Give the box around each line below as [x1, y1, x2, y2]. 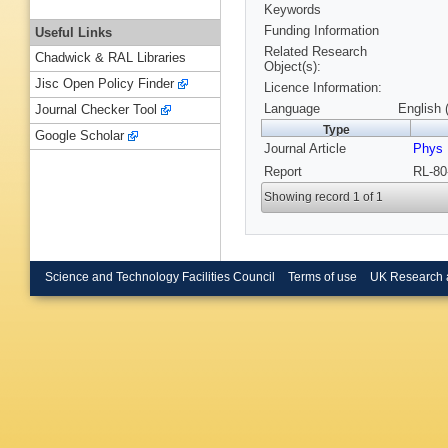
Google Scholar [35, 128, 124, 144]
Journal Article [264, 141, 346, 157]
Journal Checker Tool [35, 102, 157, 118]
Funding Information [264, 23, 379, 39]
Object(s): [264, 59, 321, 75]
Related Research [264, 44, 367, 60]
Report [264, 164, 302, 180]
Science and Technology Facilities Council [45, 270, 275, 283]
